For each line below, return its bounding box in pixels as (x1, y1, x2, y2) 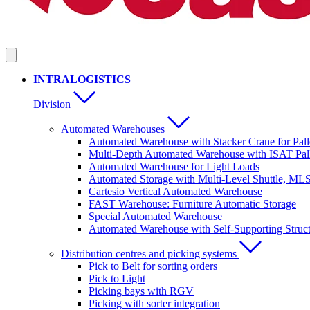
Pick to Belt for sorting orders (89, 260, 217, 272)
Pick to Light (89, 273, 145, 284)
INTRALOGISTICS (33, 73, 131, 85)
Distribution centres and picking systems (61, 248, 237, 259)
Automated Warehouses (61, 123, 165, 135)
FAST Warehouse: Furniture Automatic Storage (89, 198, 296, 210)
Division (33, 98, 71, 110)
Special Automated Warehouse (89, 210, 222, 222)
